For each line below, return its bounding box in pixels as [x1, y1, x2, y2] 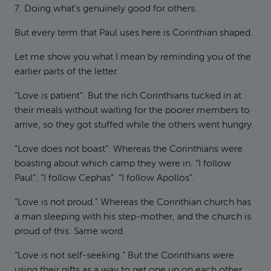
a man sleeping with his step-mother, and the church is [15, 212, 251, 222]
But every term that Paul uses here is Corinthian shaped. [15, 28, 253, 38]
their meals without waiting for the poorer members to [15, 106, 250, 116]
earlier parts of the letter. [15, 67, 119, 77]
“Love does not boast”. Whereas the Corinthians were [15, 145, 243, 154]
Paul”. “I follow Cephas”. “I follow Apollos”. [15, 174, 195, 183]
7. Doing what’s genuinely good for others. [15, 4, 197, 14]
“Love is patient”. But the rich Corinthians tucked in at [15, 91, 241, 101]
